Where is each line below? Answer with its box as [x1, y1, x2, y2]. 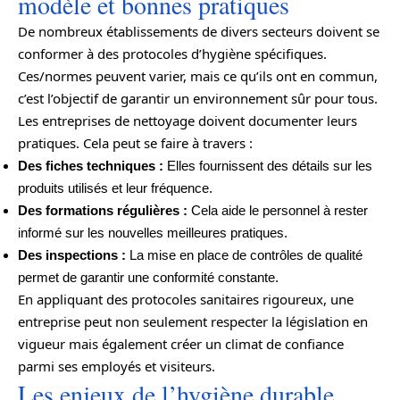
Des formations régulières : [18, 202, 187, 218]
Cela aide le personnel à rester [187, 202, 368, 218]
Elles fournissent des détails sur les [163, 157, 372, 173]
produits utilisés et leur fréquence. [18, 179, 212, 196]
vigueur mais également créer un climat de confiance [18, 334, 344, 353]
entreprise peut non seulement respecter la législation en [18, 312, 368, 330]
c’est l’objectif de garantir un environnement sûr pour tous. [18, 88, 378, 107]
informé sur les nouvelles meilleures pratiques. [18, 224, 287, 240]
